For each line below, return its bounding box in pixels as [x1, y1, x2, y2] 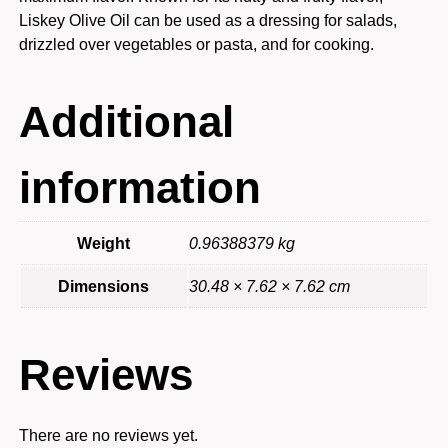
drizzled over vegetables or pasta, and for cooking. [18, 35, 374, 53]
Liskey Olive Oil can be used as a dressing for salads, [18, 11, 397, 29]
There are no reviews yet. [18, 426, 198, 444]
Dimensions [58, 277, 150, 295]
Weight [77, 234, 131, 252]
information [18, 162, 261, 212]
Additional [18, 96, 234, 146]
